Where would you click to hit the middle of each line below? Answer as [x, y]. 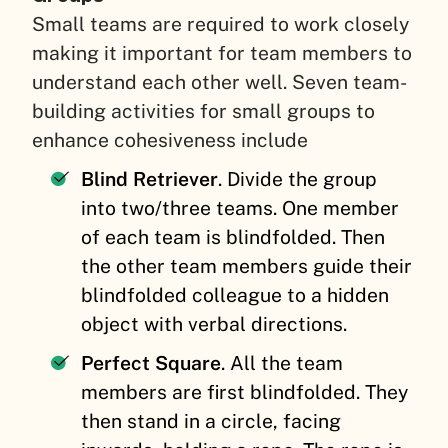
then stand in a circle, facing [211, 421]
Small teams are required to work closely [220, 24]
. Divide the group [298, 179]
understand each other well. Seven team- [219, 82]
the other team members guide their [247, 266]
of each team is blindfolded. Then [233, 237]
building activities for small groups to [203, 111]
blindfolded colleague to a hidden [235, 295]
